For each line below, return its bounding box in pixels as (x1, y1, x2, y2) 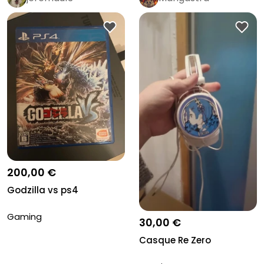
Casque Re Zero (139, 233, 211, 246)
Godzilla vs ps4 (7, 184, 78, 197)
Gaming (7, 210, 42, 223)
